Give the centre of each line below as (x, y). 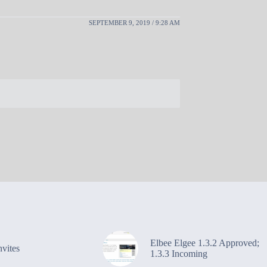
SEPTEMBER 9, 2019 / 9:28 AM (134, 22)
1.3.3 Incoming (178, 253)
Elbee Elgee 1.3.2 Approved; (204, 243)
